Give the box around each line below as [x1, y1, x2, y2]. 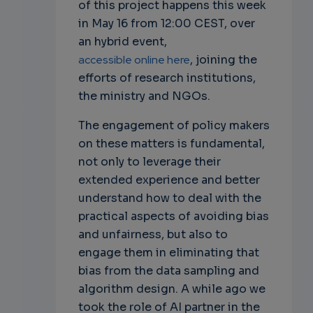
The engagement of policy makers [78, 117, 270, 133]
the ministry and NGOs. [78, 88, 210, 103]
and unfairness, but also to [78, 226, 228, 242]
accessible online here [78, 52, 190, 67]
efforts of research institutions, [78, 70, 256, 85]
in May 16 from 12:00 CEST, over [78, 15, 255, 31]
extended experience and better [78, 172, 260, 187]
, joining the [189, 52, 257, 67]
